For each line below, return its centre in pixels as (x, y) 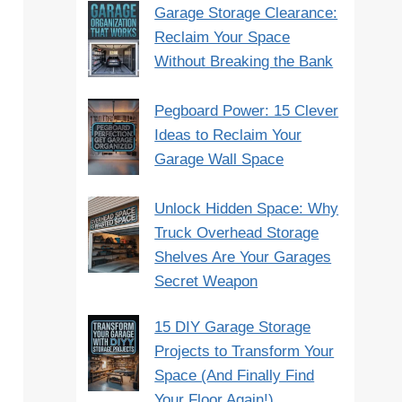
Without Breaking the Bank (244, 61)
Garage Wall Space (219, 159)
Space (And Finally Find (235, 375)
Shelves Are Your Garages (243, 257)
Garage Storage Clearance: (246, 13)
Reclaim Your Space (223, 37)
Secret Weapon (206, 281)
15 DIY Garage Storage (233, 327)
